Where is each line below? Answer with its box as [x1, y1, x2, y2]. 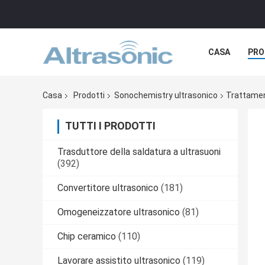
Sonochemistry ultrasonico [114, 91, 218, 101]
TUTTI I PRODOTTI [65, 119, 156, 132]
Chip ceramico [57, 231, 116, 243]
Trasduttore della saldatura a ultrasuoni [57, 146, 221, 158]
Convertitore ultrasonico [57, 182, 159, 194]
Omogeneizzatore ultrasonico [57, 206, 180, 218]
